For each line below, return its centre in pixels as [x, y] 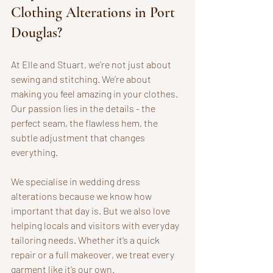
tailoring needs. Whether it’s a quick [86, 239]
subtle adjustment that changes [79, 137]
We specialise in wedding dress [76, 181]
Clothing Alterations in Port [95, 12]
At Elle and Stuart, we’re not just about [92, 64]
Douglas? [37, 32]
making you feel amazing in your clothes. [95, 93]
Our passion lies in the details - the [84, 108]
